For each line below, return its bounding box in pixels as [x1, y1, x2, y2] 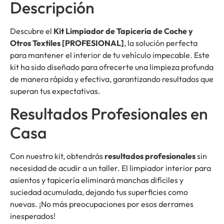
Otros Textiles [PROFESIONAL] [10, 37, 124, 48]
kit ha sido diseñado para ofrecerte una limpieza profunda [10, 61, 213, 72]
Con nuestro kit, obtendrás [10, 151, 104, 161]
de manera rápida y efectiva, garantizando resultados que [10, 73, 213, 84]
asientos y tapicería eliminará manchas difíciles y [10, 175, 183, 185]
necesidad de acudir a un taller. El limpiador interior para [10, 163, 211, 173]
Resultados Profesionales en [10, 103, 208, 124]
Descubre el [10, 25, 53, 36]
